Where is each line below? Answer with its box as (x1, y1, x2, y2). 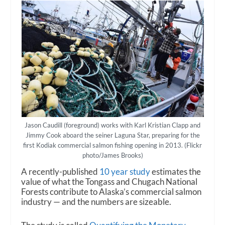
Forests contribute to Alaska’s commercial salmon (21, 186, 202, 197)
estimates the (150, 166, 201, 177)
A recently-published (21, 166, 100, 177)
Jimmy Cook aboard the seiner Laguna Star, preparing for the (25, 131, 200, 140)
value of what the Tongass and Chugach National (21, 176, 198, 187)
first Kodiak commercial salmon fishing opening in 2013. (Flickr (23, 141, 202, 150)
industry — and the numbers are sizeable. (21, 196, 172, 207)
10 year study (99, 166, 151, 177)
